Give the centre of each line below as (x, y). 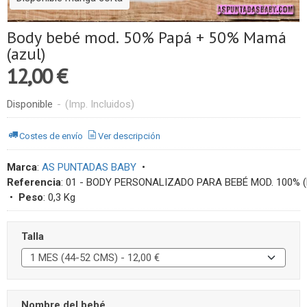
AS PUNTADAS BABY (89, 167)
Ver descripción (130, 136)
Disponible (30, 104)
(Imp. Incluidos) (100, 104)
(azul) (26, 54)
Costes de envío (51, 136)
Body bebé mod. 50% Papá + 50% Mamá (147, 37)
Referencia (34, 182)
